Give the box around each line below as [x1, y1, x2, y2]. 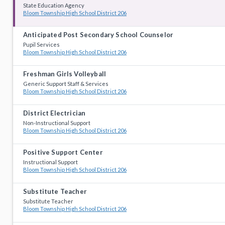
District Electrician [23, 109, 86, 117]
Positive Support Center [23, 148, 103, 156]
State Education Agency [23, 2, 84, 9]
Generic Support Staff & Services [23, 80, 108, 87]
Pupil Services [23, 41, 60, 48]
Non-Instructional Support [23, 120, 90, 126]
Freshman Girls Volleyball [23, 70, 106, 78]
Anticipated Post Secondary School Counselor [23, 31, 173, 39]
